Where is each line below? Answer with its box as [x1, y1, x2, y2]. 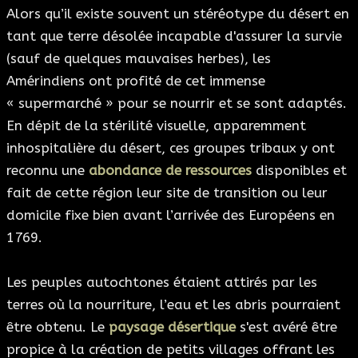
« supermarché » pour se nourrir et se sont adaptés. [6, 95, 347, 112]
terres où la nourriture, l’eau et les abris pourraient [6, 296, 340, 313]
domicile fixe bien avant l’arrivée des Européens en [6, 207, 335, 224]
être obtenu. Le [6, 319, 109, 336]
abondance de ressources [89, 162, 252, 179]
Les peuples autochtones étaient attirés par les [6, 274, 317, 291]
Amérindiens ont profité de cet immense [6, 73, 265, 89]
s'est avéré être [236, 319, 337, 336]
